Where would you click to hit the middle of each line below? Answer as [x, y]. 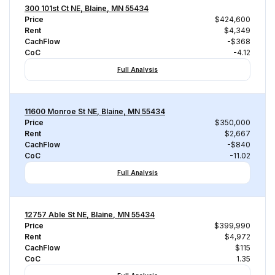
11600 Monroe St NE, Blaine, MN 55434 [95, 111]
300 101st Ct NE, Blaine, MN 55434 [87, 8]
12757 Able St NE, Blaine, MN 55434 [90, 215]
